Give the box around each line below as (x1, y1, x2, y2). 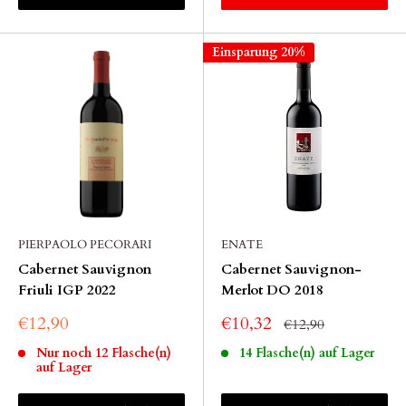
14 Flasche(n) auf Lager (238, 344, 374, 362)
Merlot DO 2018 (221, 281, 324, 299)
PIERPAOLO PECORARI (18, 237, 151, 253)
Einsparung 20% (212, 43, 305, 61)
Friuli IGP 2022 (18, 281, 116, 299)
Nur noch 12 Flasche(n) (35, 344, 171, 362)
